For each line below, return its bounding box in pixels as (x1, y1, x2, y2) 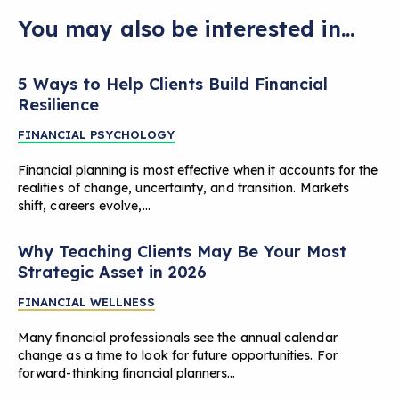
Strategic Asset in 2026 (18, 261, 207, 282)
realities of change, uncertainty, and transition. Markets (18, 179, 349, 196)
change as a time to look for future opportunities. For (18, 346, 338, 363)
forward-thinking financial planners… (18, 364, 236, 381)
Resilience (18, 94, 99, 115)
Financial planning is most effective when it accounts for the (18, 161, 379, 178)
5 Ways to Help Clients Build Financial (18, 73, 328, 94)
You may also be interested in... (18, 14, 355, 42)
